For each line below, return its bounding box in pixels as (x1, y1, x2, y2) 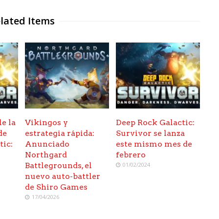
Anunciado (25, 139, 70, 149)
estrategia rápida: (25, 129, 95, 138)
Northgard (25, 150, 67, 160)
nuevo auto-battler (25, 172, 101, 181)
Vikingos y (25, 118, 68, 128)
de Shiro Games (25, 182, 88, 192)
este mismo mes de (116, 139, 193, 149)
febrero (116, 150, 146, 160)
